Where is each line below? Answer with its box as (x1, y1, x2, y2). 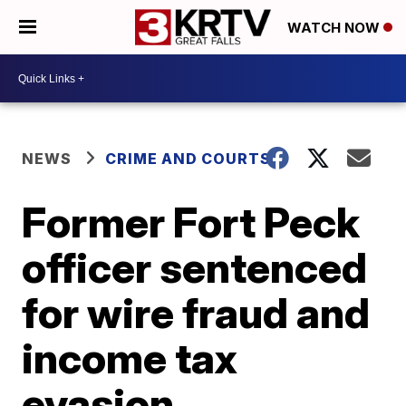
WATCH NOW (287, 19, 383, 37)
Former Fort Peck (22, 197, 361, 247)
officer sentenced (22, 242, 368, 293)
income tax (22, 333, 238, 383)
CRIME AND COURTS (105, 150, 272, 168)
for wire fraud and (22, 287, 371, 338)
